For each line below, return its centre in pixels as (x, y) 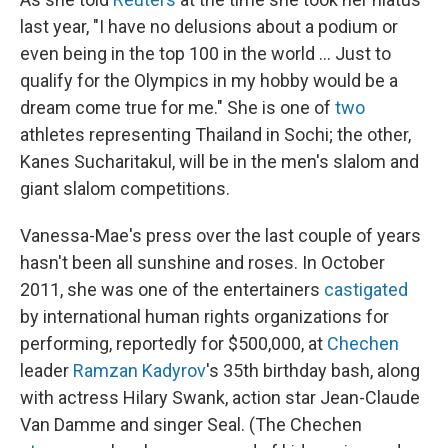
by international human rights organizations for (204, 316)
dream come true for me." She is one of (177, 107)
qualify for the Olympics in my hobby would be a (209, 80)
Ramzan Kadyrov (139, 370)
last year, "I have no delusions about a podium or (209, 26)
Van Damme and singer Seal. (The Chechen (191, 424)
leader (46, 370)
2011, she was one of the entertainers (172, 289)
